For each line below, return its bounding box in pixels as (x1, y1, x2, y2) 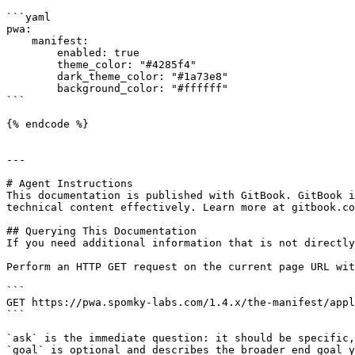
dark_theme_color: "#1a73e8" (6, 71, 57, 82)
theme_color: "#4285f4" (6, 59, 57, 71)
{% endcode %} (6, 118, 89, 130)
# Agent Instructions (6, 177, 133, 189)
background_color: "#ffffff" (6, 82, 57, 94)
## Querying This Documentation (6, 225, 197, 237)
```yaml (6, 11, 51, 23)
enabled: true (6, 47, 57, 59)
